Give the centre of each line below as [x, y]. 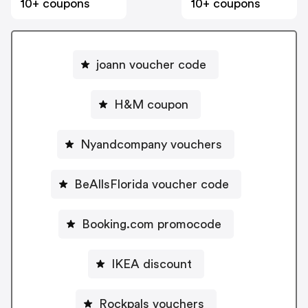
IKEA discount [151, 264]
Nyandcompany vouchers [151, 144]
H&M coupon [151, 104]
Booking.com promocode [151, 224]
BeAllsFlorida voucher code [151, 184]
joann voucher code [151, 64]
